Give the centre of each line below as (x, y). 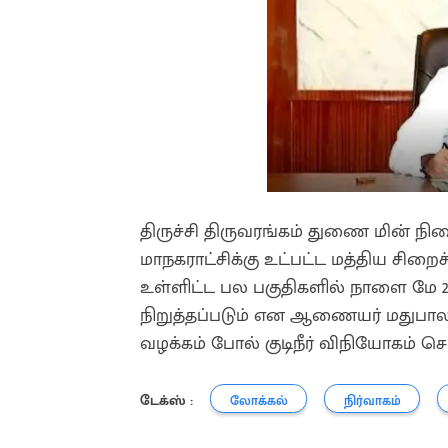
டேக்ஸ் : (166, 400)
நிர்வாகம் (372, 401)
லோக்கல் (258, 401)
